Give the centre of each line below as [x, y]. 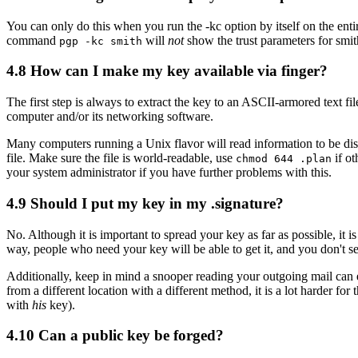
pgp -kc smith [101, 41]
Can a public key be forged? [129, 336]
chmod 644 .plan [284, 159]
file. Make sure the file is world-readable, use [121, 158]
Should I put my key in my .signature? [155, 203]
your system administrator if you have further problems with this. [169, 173]
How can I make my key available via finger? [177, 71]
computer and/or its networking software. [110, 117]
